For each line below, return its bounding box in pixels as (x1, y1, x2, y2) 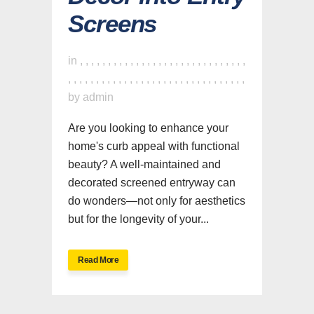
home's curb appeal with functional (68, 139, 240, 152)
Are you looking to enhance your (68, 121, 228, 134)
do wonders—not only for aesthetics (68, 194, 245, 207)
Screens (68, 9, 157, 37)
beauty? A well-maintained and (68, 158, 221, 170)
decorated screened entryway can (68, 176, 235, 189)
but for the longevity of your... (68, 212, 209, 225)
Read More (78, 254, 119, 265)
